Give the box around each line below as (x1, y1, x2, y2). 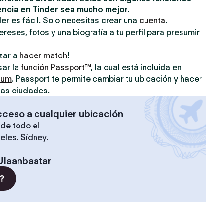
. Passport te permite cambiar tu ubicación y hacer (12, 74, 202, 84)
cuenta (139, 16, 165, 25)
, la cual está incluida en (91, 62, 182, 72)
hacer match (19, 51, 67, 60)
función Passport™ (21, 62, 91, 72)
